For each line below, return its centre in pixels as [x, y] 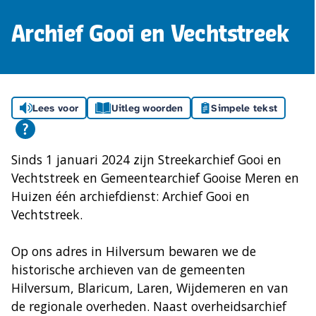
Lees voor [55, 108]
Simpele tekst [244, 108]
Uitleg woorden [147, 108]
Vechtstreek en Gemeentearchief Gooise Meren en [155, 178]
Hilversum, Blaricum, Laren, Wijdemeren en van [150, 288]
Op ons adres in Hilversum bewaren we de [134, 251]
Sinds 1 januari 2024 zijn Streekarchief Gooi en [146, 160]
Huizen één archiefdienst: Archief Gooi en [130, 196]
